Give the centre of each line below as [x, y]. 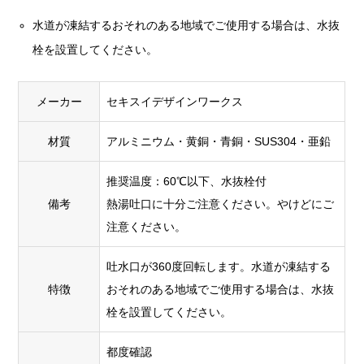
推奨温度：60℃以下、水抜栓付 [187, 182]
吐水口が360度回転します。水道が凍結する [219, 267]
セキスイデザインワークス [175, 102]
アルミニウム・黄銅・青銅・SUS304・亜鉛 [219, 142]
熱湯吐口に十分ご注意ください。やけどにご [221, 204]
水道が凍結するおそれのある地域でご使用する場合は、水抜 [186, 26]
